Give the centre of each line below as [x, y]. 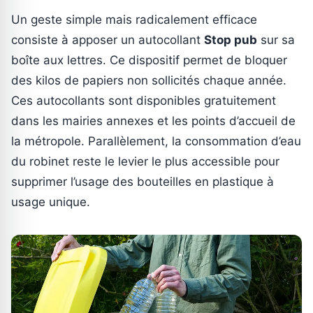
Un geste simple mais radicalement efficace [134, 19]
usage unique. [51, 202]
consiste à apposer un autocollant [108, 39]
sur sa [276, 39]
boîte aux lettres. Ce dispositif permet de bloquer [149, 60]
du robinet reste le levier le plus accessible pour [145, 161]
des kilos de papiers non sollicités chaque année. [149, 80]
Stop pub [231, 39]
